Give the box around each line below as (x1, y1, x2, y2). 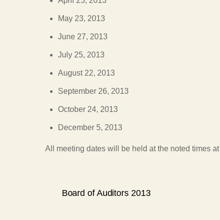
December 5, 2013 (57, 123, 122, 132)
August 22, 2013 (57, 69, 115, 78)
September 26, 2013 (57, 87, 129, 96)
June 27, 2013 (57, 32, 108, 41)
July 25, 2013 (57, 51, 105, 59)
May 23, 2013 (57, 14, 105, 23)
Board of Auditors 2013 (61, 188, 151, 198)
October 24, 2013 (57, 105, 118, 114)
